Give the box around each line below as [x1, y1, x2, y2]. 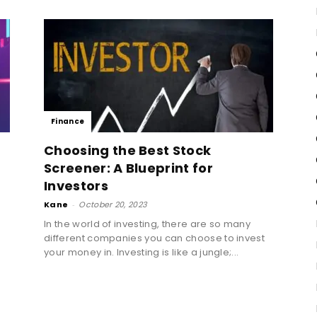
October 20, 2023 [79, 198, 147, 210]
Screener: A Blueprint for [44, 158, 214, 177]
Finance [51, 115, 85, 127]
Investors [44, 176, 108, 195]
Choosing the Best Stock [44, 141, 212, 159]
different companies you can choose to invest [44, 231, 265, 245]
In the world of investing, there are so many [44, 217, 251, 231]
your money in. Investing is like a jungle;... [44, 245, 239, 259]
